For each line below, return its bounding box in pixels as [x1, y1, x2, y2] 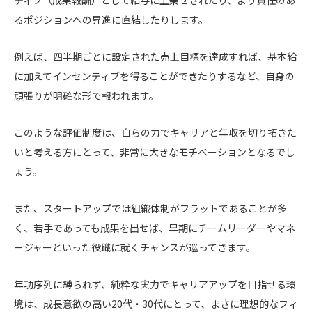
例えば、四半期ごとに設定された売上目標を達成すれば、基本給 [14, 49, 297, 63]
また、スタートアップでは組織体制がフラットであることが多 [14, 201, 287, 215]
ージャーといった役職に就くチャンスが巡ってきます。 [14, 240, 256, 254]
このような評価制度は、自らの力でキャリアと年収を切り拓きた [14, 125, 297, 139]
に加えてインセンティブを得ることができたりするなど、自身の [14, 68, 295, 83]
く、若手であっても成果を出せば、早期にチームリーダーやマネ [14, 220, 295, 235]
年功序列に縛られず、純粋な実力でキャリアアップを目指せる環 [14, 276, 296, 291]
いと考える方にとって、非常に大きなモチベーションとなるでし [14, 144, 295, 159]
